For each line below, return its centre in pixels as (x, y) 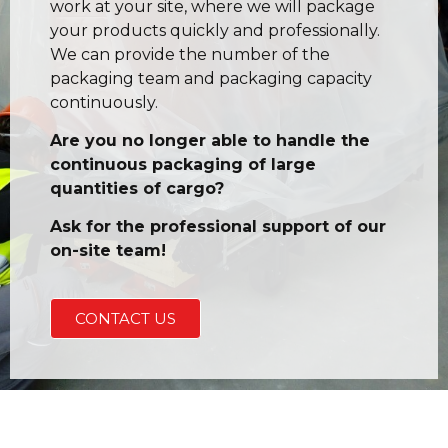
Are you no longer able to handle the (210, 140)
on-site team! (108, 251)
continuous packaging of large (183, 164)
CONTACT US (125, 318)
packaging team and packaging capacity (211, 78)
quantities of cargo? (137, 188)
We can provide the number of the (190, 54)
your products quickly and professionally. (215, 30)
